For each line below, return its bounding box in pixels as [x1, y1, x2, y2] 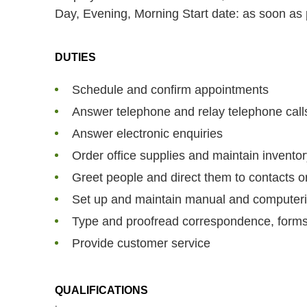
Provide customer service [72, 236, 210, 251]
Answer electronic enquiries [72, 127, 223, 141]
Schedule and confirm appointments [72, 83, 269, 97]
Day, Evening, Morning [55, 7, 182, 21]
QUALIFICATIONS [55, 284, 148, 297]
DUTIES [55, 51, 96, 64]
